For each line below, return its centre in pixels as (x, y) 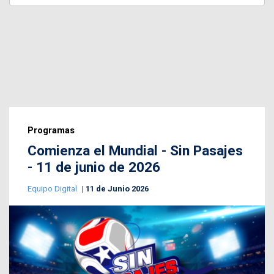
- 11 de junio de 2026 (94, 167)
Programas (51, 130)
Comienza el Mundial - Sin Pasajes (135, 150)
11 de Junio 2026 (117, 188)
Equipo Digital (53, 188)
